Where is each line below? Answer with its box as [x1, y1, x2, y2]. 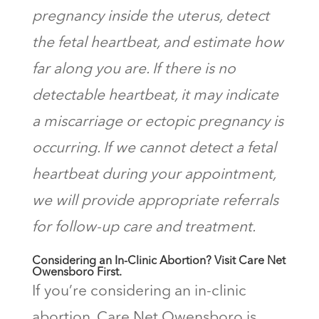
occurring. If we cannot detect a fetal [31, 140, 276, 156]
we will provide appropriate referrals [31, 193, 278, 209]
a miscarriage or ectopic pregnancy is [31, 114, 283, 130]
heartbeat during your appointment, [31, 167, 276, 182]
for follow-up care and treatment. [31, 219, 256, 235]
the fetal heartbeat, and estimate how [31, 35, 283, 51]
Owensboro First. [31, 266, 122, 278]
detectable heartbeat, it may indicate [31, 88, 278, 103]
